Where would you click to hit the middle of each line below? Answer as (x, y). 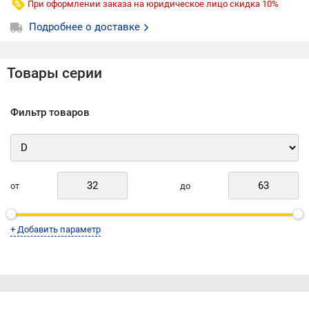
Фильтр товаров (50, 112)
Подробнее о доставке (86, 27)
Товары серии (54, 73)
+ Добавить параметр (56, 229)
